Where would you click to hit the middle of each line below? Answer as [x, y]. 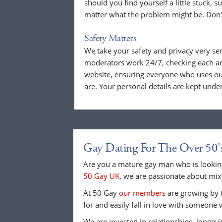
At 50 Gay [101, 193]
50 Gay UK [101, 176]
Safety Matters [110, 39]
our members [142, 193]
